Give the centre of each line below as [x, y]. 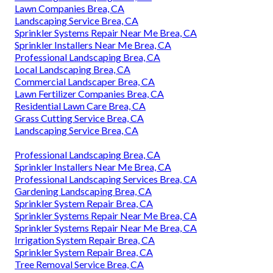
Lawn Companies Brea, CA [69, 8]
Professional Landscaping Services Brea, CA [106, 179]
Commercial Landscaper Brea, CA [85, 81]
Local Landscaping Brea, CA [73, 69]
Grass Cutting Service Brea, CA [79, 118]
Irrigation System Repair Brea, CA [85, 239]
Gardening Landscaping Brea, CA [83, 191]
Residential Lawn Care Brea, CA [80, 105]
